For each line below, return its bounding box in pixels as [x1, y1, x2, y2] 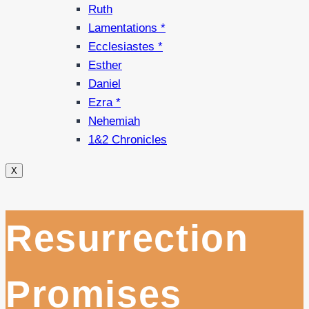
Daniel [88, 77, 121, 90]
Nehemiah [88, 114, 140, 128]
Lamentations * [88, 21, 166, 34]
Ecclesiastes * [88, 39, 163, 53]
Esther [88, 58, 122, 72]
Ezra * [88, 95, 121, 109]
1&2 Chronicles [88, 132, 167, 146]
